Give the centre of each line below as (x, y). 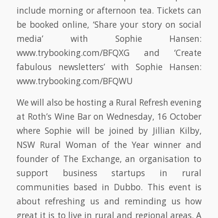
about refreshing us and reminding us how (109, 201)
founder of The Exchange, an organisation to (109, 159)
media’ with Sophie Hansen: (109, 39)
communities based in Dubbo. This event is (109, 187)
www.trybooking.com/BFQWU (74, 81)
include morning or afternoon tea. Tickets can (109, 11)
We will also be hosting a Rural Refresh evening (109, 102)
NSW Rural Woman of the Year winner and (109, 145)
